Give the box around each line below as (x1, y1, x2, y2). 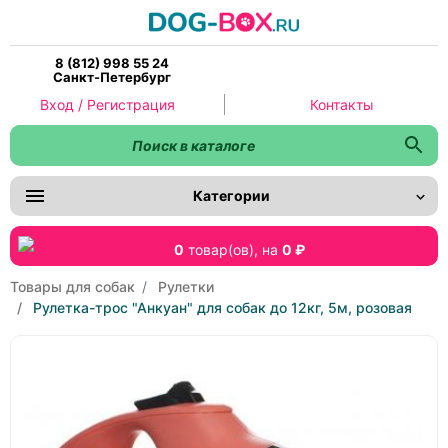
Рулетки (158, 277, 214, 295)
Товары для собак (10, 277, 135, 295)
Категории (192, 187, 270, 205)
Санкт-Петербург (53, 69, 171, 85)
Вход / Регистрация (39, 96, 175, 113)
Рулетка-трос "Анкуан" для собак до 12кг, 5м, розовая (33, 298, 412, 316)
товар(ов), (183, 240, 262, 258)
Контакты (309, 96, 374, 113)
